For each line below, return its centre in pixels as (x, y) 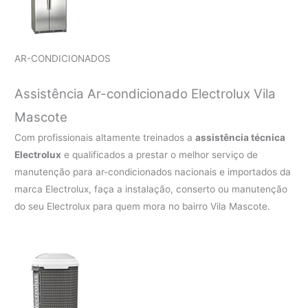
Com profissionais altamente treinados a (105, 138)
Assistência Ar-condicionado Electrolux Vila (145, 94)
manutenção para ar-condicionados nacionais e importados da (153, 172)
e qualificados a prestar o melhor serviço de (160, 155)
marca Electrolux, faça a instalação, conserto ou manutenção (151, 189)
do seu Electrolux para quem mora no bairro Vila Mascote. (143, 207)
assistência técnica (241, 138)
